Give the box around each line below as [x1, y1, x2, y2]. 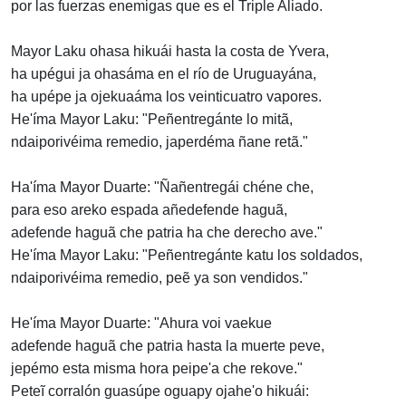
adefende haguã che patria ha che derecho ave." [11, 225, 323, 241]
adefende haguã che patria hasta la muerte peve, [11, 338, 324, 354]
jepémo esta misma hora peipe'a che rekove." [11, 361, 303, 377]
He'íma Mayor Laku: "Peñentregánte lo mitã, [11, 111, 293, 128]
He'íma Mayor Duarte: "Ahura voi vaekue [11, 315, 272, 332]
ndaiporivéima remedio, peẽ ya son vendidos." [11, 270, 308, 286]
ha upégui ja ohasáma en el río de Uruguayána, [11, 66, 316, 82]
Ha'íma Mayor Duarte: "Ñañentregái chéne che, [11, 179, 314, 196]
